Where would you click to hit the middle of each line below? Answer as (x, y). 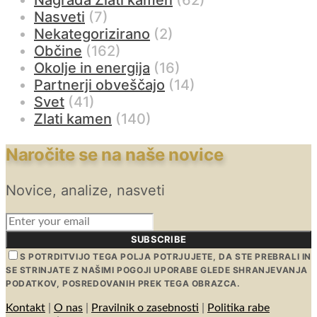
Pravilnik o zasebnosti (145, 307)
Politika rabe (238, 307)
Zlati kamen (73, 119)
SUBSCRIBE (158, 239)
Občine (58, 51)
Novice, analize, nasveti (85, 190)
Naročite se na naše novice (115, 154)
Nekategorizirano (92, 34)
